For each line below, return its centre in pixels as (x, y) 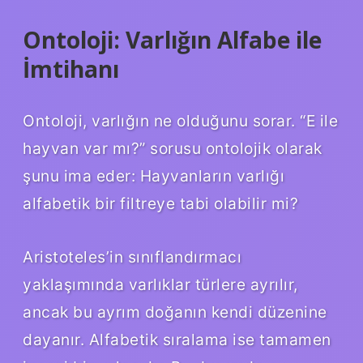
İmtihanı (71, 68)
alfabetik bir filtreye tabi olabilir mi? (160, 203)
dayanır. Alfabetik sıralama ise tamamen (177, 339)
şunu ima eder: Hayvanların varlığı (154, 175)
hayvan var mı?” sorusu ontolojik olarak (173, 148)
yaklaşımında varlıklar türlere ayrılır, (160, 284)
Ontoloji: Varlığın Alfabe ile (172, 39)
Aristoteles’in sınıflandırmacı (132, 256)
